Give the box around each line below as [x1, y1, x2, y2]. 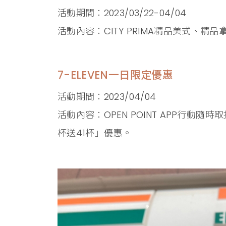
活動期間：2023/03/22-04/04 [58, 6, 187, 19]
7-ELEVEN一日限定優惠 [58, 67, 173, 82]
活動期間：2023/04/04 [58, 90, 156, 103]
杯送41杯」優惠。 [58, 126, 132, 139]
